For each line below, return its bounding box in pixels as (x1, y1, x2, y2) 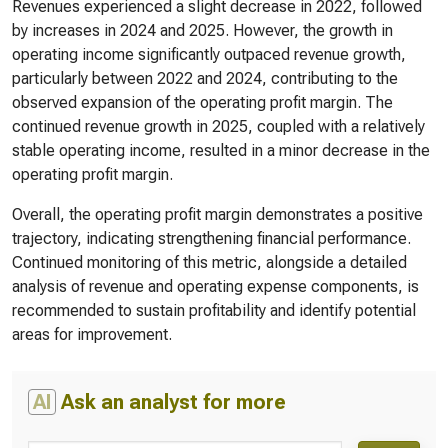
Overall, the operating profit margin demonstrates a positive (12, 205, 423, 224)
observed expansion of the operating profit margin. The (12, 93, 393, 112)
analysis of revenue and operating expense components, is (12, 277, 419, 296)
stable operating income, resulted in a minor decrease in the (12, 141, 430, 160)
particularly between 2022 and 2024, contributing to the (12, 69, 398, 88)
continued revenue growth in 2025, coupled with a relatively (12, 117, 425, 136)
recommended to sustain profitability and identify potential (12, 301, 416, 320)
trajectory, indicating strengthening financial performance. (12, 229, 411, 248)
